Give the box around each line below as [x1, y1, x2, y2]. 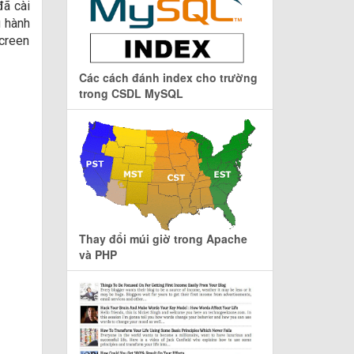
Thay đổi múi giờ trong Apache [78, 231, 247, 247]
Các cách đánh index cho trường [78, 70, 258, 86]
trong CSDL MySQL [78, 85, 183, 102]
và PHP [78, 247, 117, 263]
